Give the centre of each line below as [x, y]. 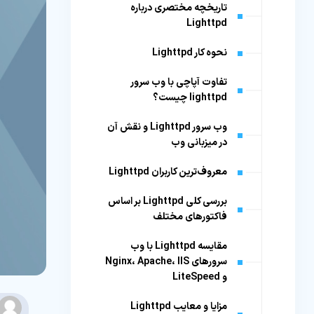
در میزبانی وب [199, 143]
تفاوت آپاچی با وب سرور [179, 82]
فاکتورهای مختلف [190, 217]
